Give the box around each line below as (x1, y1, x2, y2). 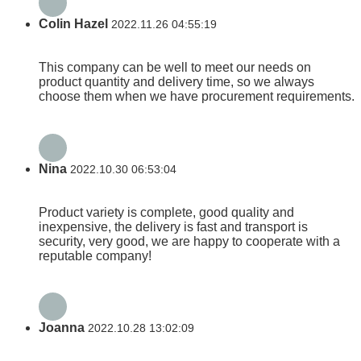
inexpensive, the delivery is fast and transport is (39, 219, 308, 234)
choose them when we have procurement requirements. (39, 89, 355, 104)
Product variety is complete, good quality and (39, 205, 294, 219)
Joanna (39, 321, 85, 335)
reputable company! (39, 248, 151, 263)
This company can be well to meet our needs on (39, 60, 311, 75)
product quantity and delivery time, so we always (39, 75, 314, 89)
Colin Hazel (39, 17, 108, 31)
